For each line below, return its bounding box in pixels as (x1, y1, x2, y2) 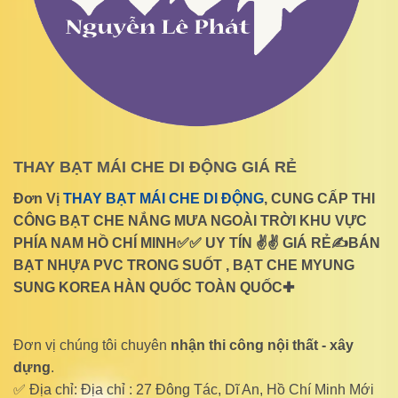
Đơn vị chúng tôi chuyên (13, 338, 171, 354)
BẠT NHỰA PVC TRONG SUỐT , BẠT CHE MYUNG (13, 257, 354, 273)
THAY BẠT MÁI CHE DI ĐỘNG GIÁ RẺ (13, 157, 297, 176)
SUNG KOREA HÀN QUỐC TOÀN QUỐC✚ (13, 279, 294, 295)
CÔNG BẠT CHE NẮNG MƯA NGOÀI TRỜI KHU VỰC (13, 212, 367, 228)
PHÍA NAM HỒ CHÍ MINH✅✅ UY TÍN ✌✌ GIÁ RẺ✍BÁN (13, 235, 380, 251)
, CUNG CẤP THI (264, 190, 375, 206)
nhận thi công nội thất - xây (171, 338, 354, 354)
